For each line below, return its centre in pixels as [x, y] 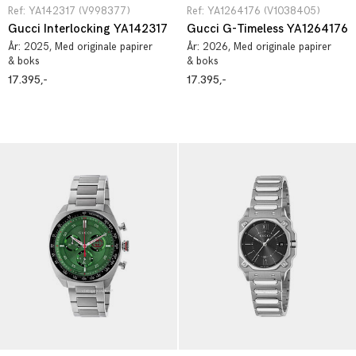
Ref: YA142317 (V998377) [69, 11]
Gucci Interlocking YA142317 [88, 29]
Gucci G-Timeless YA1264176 [267, 29]
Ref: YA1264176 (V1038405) [253, 11]
